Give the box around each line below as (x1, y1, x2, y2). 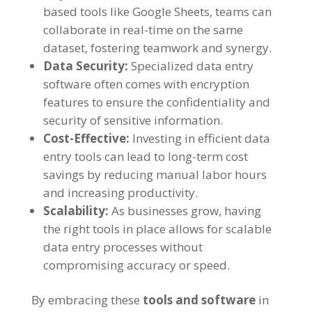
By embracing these (31, 292, 140, 309)
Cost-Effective (42, 130, 126, 147)
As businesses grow (111, 203, 219, 219)
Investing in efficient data (132, 130, 270, 147)
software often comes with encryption (42, 76, 249, 93)
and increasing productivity (42, 185, 195, 201)
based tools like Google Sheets (42, 3, 210, 20)
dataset (42, 40, 85, 56)
